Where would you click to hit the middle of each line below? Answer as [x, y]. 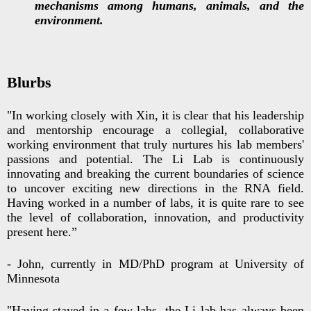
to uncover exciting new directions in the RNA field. [155, 188]
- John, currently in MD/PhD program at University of [155, 264]
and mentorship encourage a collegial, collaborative [155, 130]
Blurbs [29, 83]
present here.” [42, 232]
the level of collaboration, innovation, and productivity [155, 218]
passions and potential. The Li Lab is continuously [155, 159]
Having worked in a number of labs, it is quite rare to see [155, 203]
